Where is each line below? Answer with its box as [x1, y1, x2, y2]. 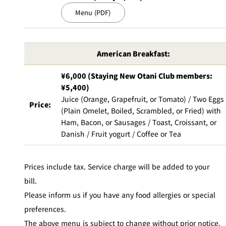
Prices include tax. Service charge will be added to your [24, 161, 209, 172]
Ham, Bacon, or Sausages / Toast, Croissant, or [61, 117, 216, 127]
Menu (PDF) [75, 7, 111, 17]
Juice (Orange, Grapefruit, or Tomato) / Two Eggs [61, 93, 224, 104]
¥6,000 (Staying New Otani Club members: [61, 70, 212, 81]
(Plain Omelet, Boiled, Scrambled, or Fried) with [61, 105, 221, 116]
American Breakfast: [96, 48, 170, 59]
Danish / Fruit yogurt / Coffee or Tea [61, 128, 181, 139]
